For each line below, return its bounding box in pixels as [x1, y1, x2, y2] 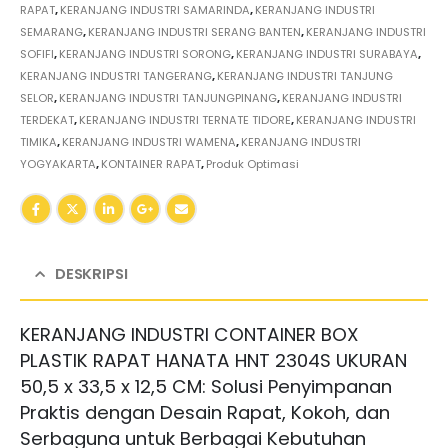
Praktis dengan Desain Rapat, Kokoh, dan [20, 399, 390, 425]
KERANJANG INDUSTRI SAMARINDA [60, 2, 250, 19]
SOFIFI [20, 46, 54, 63]
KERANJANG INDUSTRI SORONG [59, 46, 231, 63]
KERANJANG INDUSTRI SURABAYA [236, 46, 418, 63]
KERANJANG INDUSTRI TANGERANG [20, 68, 212, 85]
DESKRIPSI [54, 262, 128, 284]
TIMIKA [20, 134, 57, 151]
